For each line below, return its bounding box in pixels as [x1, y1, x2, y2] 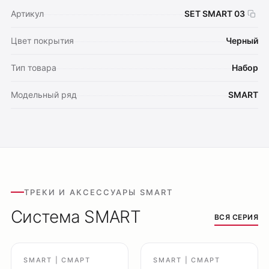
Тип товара [11, 62, 56, 73]
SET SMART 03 [184, 8, 245, 19]
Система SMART [11, 207, 141, 227]
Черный [226, 35, 258, 46]
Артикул [11, 8, 44, 19]
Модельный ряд [11, 89, 77, 100]
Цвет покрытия [11, 35, 74, 46]
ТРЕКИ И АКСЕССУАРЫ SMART [24, 187, 173, 197]
